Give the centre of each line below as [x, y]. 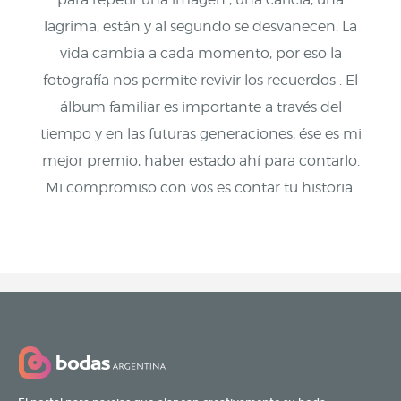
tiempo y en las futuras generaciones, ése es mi [200, 133]
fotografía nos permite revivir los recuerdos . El [200, 80]
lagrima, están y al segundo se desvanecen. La [200, 26]
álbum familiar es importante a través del [200, 107]
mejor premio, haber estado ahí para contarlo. [200, 160]
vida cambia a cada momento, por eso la [200, 53]
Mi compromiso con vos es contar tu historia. [200, 187]
